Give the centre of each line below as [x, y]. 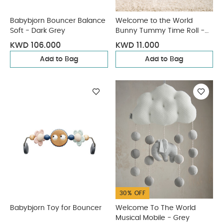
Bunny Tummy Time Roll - [160, 31]
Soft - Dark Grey [38, 31]
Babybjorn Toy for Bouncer [56, 208]
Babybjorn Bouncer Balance [58, 21]
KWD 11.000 [137, 45]
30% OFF [132, 193]
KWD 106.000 [35, 45]
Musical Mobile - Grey [152, 218]
